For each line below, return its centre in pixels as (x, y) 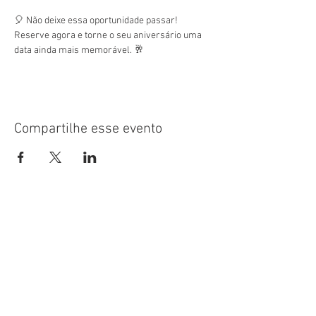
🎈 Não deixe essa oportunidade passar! (97, 21)
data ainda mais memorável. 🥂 (79, 50)
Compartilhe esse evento (88, 129)
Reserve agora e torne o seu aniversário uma (109, 36)
